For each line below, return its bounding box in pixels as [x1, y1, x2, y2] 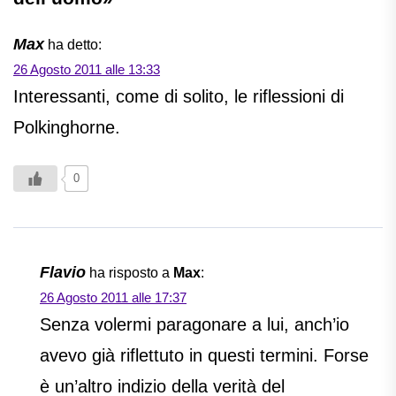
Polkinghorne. [13, 118, 120, 138]
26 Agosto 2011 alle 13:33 [13, 62, 160, 78]
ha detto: [48, 37, 102, 53]
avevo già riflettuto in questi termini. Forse [40, 346, 369, 366]
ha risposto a [89, 265, 173, 281]
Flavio [40, 263, 86, 282]
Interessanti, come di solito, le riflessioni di [13, 87, 344, 107]
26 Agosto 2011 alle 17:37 [40, 290, 187, 306]
